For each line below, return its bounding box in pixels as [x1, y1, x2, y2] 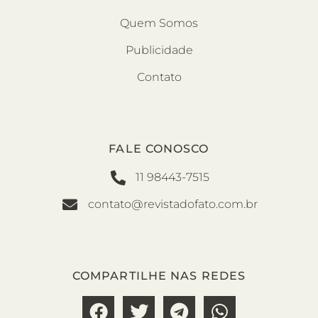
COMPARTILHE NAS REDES [72, 268, 246, 283]
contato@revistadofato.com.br [87, 197, 258, 211]
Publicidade [125, 43, 193, 57]
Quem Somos [120, 16, 198, 31]
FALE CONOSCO [109, 142, 209, 155]
